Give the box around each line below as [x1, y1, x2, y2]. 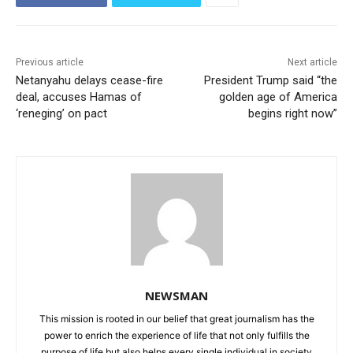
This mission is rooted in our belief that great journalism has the [39, 312, 314, 325]
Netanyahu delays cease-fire [16, 72, 163, 87]
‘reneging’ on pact [16, 106, 107, 121]
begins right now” [247, 106, 337, 121]
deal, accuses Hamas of [16, 89, 142, 104]
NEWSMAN [145, 287, 208, 303]
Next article [287, 56, 337, 68]
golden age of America [218, 89, 337, 104]
